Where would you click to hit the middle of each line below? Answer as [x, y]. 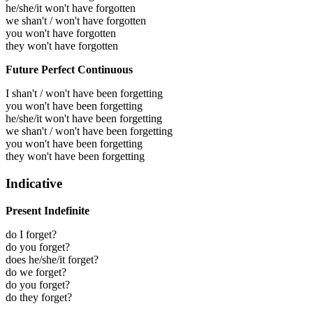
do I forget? [31, 234]
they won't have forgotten [62, 46]
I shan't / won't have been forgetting [84, 94]
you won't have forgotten [61, 34]
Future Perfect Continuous [69, 70]
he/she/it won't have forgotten [71, 8]
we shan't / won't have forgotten [76, 21]
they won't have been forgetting [75, 156]
